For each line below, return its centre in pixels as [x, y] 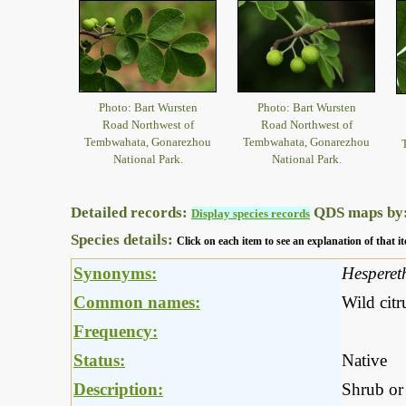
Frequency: [116, 332]
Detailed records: [131, 213]
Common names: [137, 303]
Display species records [251, 214]
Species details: [124, 240]
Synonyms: [115, 274]
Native [364, 361]
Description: [118, 390]
